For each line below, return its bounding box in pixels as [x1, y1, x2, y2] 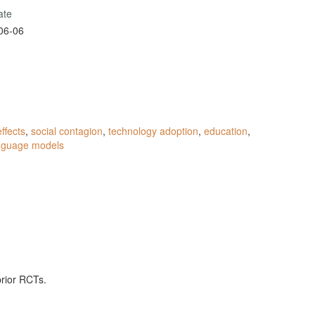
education [204, 123, 247, 138]
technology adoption [108, 123, 198, 138]
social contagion [31, 123, 103, 138]
